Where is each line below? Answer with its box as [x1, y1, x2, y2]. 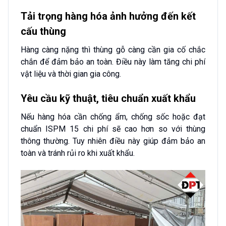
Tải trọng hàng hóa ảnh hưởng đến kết [21, 10, 196, 23]
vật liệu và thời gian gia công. [21, 69, 121, 79]
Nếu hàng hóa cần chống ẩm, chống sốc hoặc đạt [21, 112, 205, 122]
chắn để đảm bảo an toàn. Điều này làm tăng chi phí [21, 57, 205, 67]
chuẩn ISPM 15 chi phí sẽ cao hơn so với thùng [21, 124, 205, 134]
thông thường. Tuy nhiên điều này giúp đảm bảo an [21, 136, 205, 146]
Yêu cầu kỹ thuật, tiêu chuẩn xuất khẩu [21, 92, 196, 105]
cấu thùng [21, 25, 66, 38]
